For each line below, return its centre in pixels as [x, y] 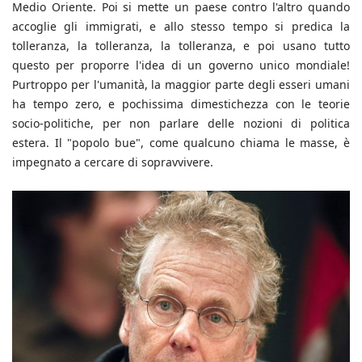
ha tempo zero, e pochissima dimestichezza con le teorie [181, 103]
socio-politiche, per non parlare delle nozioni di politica [181, 123]
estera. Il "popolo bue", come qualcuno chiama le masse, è [181, 142]
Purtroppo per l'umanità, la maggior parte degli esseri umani [181, 84]
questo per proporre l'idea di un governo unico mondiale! [181, 65]
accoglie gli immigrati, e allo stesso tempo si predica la [181, 26]
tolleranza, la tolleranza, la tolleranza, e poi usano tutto [181, 45]
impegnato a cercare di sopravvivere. [113, 162]
